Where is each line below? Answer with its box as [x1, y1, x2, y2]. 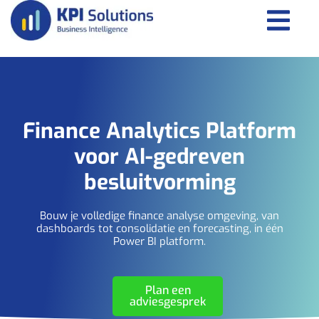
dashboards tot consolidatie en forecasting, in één [36, 221, 283, 236]
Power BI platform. [113, 234, 206, 249]
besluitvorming [83, 167, 236, 197]
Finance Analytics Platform [23, 116, 296, 145]
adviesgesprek [130, 293, 206, 309]
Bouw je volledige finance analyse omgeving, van [40, 208, 279, 223]
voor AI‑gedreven [74, 142, 245, 171]
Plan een [145, 282, 191, 298]
